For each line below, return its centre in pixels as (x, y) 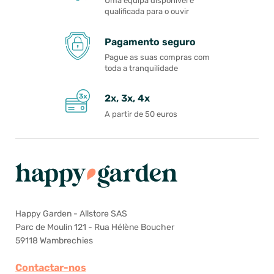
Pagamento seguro (150, 42)
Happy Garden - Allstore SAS (71, 213)
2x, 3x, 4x (127, 98)
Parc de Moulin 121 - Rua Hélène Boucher (94, 227)
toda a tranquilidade (141, 68)
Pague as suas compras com (157, 57)
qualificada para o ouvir (147, 12)
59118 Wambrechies (54, 240)
